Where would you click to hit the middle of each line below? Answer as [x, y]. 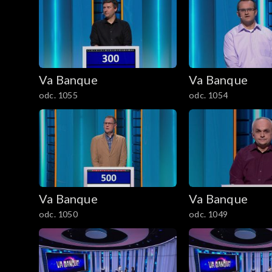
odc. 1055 [58, 95]
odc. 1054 [208, 95]
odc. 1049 [208, 214]
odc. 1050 [58, 214]
